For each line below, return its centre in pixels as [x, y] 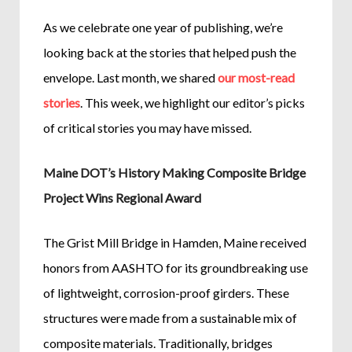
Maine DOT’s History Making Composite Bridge [175, 172]
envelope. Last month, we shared [131, 77]
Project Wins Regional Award [123, 197]
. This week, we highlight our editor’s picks [193, 102]
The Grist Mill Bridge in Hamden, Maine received [175, 242]
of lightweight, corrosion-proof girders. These [167, 292]
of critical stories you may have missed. [149, 127]
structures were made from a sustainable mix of [170, 317]
